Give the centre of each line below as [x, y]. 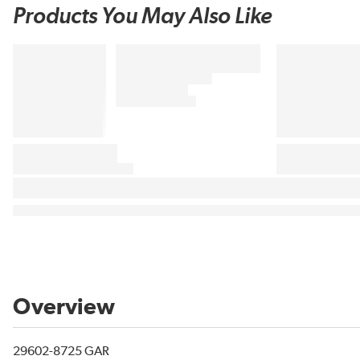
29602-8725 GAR [61, 352]
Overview [64, 308]
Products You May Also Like [143, 17]
